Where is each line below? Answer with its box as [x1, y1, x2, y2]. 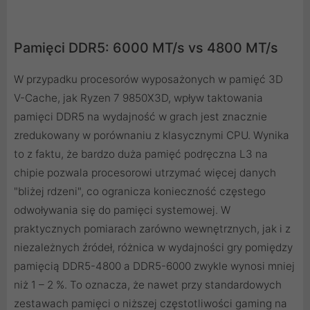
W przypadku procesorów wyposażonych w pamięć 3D [14, 72, 283, 86]
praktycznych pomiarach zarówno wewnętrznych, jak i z [14, 221, 291, 235]
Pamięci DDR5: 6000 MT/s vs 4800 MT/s [14, 39, 278, 56]
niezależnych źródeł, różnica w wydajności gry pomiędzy [14, 240, 293, 254]
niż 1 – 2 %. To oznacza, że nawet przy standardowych [14, 277, 282, 291]
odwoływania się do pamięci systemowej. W [14, 203, 230, 217]
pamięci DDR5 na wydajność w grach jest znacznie [14, 109, 267, 123]
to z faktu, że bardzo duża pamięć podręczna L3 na [14, 147, 268, 161]
